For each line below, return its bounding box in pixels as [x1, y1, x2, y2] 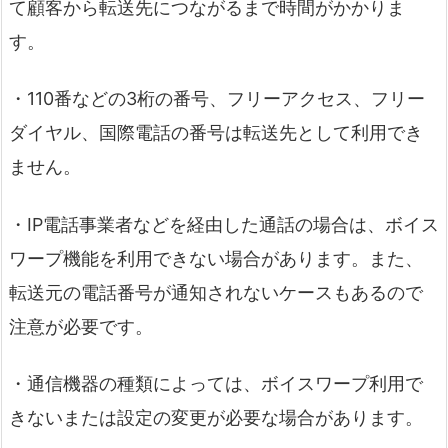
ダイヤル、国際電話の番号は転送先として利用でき [9, 122, 423, 144]
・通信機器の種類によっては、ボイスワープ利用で [9, 372, 423, 394]
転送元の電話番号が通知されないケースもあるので [9, 281, 423, 303]
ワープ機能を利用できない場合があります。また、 [9, 247, 423, 269]
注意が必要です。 [9, 315, 153, 337]
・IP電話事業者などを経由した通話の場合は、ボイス [9, 213, 439, 235]
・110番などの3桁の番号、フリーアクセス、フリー [9, 88, 425, 110]
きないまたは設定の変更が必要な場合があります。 [9, 406, 423, 428]
